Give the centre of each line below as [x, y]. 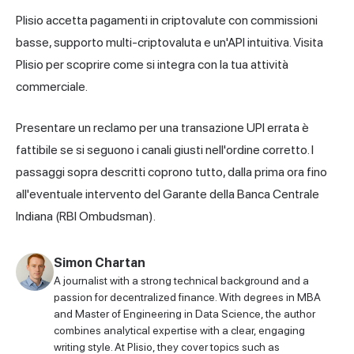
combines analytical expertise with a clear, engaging [179, 330]
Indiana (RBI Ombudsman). [86, 216]
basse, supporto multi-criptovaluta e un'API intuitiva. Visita [169, 42]
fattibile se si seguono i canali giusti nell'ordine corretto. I [165, 149]
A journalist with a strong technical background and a [181, 280]
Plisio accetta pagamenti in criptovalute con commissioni [167, 20]
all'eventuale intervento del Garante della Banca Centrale [168, 194]
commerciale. [52, 86]
